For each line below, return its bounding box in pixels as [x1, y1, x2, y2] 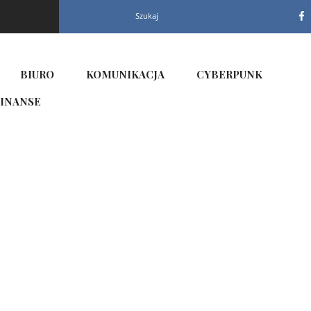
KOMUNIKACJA [85, 67, 165, 81]
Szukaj [135, 10, 158, 21]
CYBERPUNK [196, 67, 262, 81]
